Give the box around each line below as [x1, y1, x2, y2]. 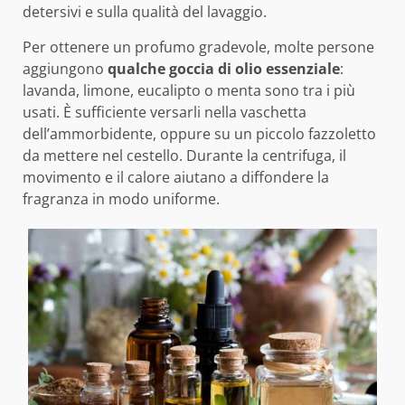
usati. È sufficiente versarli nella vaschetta [23, 102, 306, 123]
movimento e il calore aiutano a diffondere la [23, 167, 329, 188]
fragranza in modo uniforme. [23, 189, 220, 210]
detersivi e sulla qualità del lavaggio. [23, 2, 267, 23]
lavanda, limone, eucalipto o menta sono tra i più [23, 80, 355, 101]
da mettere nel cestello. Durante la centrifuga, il [23, 146, 346, 166]
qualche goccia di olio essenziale [108, 59, 340, 80]
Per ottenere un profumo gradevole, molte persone [23, 37, 374, 58]
